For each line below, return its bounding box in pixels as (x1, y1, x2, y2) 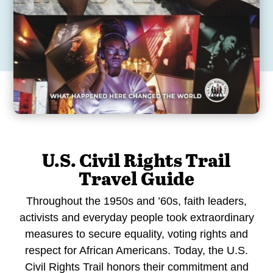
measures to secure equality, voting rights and (25, 228, 248, 241)
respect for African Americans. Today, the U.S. (25, 244, 248, 257)
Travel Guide (79, 165, 194, 191)
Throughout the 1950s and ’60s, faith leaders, (26, 195, 247, 208)
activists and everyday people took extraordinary (19, 211, 254, 224)
